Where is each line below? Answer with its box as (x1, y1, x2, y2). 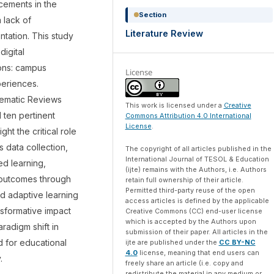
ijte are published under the (125, 238, 219, 247)
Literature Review (125, 28, 203, 39)
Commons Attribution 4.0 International (125, 111, 251, 120)
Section (138, 10, 166, 19)
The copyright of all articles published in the (125, 144, 272, 154)
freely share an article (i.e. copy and (125, 259, 243, 268)
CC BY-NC (218, 238, 256, 247)
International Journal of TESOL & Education (125, 155, 269, 164)
